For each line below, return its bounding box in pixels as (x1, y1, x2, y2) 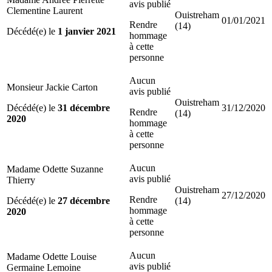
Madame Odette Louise (7, 251, 97, 262)
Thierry (7, 174, 35, 185)
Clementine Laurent (7, 5, 83, 16)
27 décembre (58, 195, 110, 206)
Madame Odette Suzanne (7, 163, 103, 174)
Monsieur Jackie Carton (7, 81, 98, 92)
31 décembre (58, 102, 110, 113)
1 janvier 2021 (58, 25, 116, 36)
